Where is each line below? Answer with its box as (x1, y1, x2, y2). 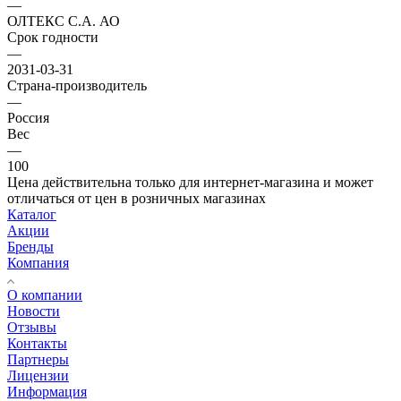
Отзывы (7, 319, 56, 335)
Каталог (7, 206, 56, 222)
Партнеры (7, 351, 69, 367)
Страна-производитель (7, 77, 147, 93)
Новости (7, 303, 60, 319)
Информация (7, 383, 87, 399)
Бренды (7, 238, 54, 254)
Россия (7, 109, 49, 125)
